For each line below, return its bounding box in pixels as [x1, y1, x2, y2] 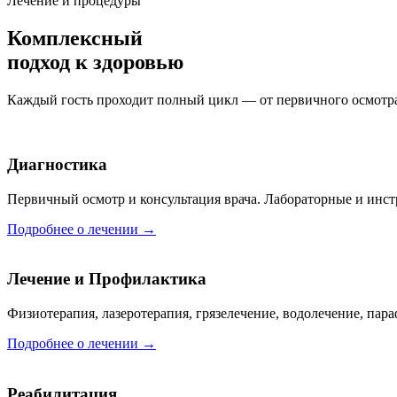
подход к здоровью [7, 51, 183, 74]
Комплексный [7, 27, 143, 51]
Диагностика [7, 154, 107, 174]
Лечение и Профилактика [7, 269, 206, 289]
